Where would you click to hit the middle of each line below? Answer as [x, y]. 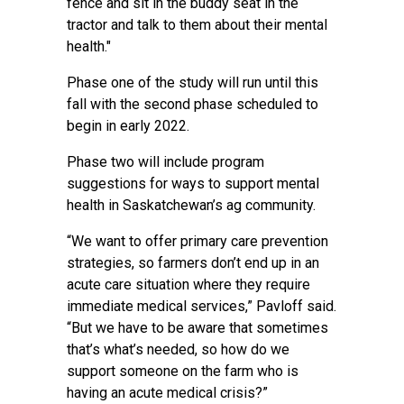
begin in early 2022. [128, 126]
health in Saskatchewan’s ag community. [191, 205]
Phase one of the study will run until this [193, 83]
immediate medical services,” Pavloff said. [202, 306]
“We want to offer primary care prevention [197, 241]
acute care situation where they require [188, 285]
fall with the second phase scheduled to [193, 104]
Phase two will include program [165, 162]
